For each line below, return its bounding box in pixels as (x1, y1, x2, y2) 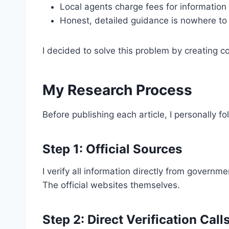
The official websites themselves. (42, 180, 180, 190)
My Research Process (42, 81, 192, 99)
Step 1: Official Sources (42, 142, 182, 156)
